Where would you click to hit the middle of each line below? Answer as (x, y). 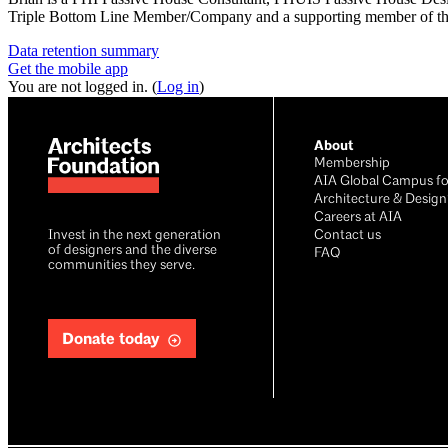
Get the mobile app (68, 69)
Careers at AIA (357, 218)
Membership (351, 164)
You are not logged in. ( (82, 87)
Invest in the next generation (134, 236)
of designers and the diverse (132, 251)
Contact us (347, 236)
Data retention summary (83, 51)
